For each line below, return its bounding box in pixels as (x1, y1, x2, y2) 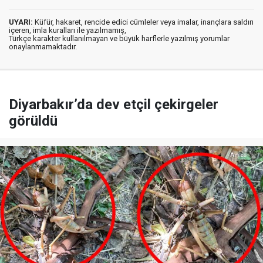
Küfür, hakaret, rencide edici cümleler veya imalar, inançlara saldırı (33, 17, 254, 26)
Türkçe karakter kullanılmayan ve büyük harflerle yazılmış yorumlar (9, 33, 230, 43)
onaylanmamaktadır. (9, 42, 77, 51)
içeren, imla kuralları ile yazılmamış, (9, 25, 126, 35)
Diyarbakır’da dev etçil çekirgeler (9, 96, 218, 113)
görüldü (9, 112, 58, 129)
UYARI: (9, 17, 33, 26)
